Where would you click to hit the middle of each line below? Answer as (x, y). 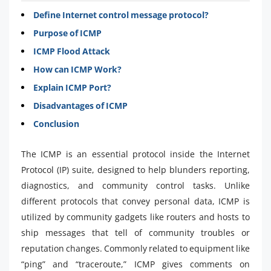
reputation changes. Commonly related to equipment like (135, 248)
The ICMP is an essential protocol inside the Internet (135, 154)
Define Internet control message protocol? (121, 15)
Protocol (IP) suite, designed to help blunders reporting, (135, 169)
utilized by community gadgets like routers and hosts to (135, 217)
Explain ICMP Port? (72, 87)
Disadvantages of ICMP (80, 105)
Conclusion (56, 123)
